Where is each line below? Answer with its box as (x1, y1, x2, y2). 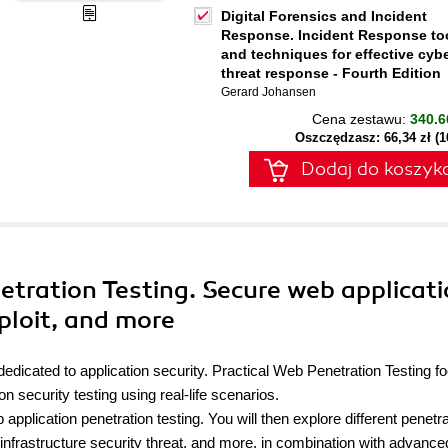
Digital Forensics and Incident (221, 8, 427, 24)
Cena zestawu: (312, 111, 410, 127)
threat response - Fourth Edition (221, 65, 441, 81)
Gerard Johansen (221, 85, 316, 99)
